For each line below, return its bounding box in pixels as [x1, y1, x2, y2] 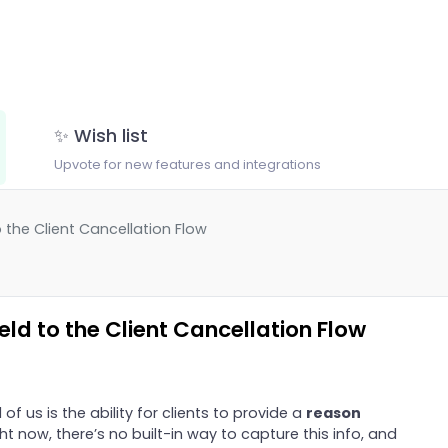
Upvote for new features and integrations [53, 156, 321, 174]
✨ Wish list [53, 124, 148, 149]
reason [305, 403, 361, 424]
